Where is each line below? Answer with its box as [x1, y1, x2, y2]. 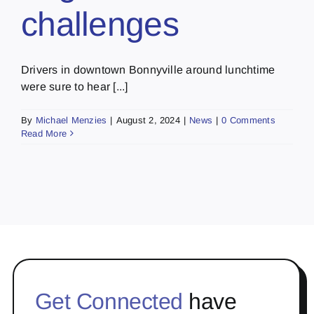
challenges [21, 5, 179, 43]
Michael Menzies [35, 114, 107, 125]
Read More [21, 128, 67, 139]
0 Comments [221, 114, 275, 125]
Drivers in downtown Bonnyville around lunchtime [21, 63, 275, 76]
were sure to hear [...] [21, 80, 128, 93]
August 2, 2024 [116, 114, 180, 125]
